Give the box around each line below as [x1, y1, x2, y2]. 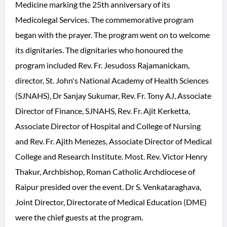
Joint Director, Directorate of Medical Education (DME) [15, 197, 207, 207]
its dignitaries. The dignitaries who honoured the [15, 45, 183, 55]
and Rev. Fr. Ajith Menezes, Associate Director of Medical [15, 136, 212, 146]
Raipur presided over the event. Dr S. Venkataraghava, [15, 182, 201, 192]
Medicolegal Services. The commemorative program [15, 15, 194, 24]
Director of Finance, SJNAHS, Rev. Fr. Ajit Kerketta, [15, 106, 190, 116]
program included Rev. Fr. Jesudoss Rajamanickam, [15, 60, 190, 70]
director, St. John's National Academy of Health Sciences [15, 75, 209, 85]
